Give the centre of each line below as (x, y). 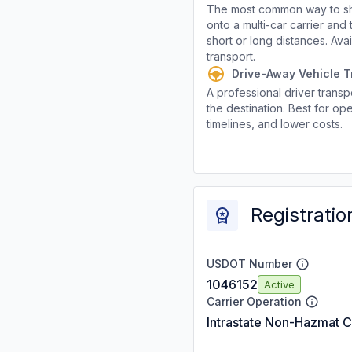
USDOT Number (249, 264)
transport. (231, 56)
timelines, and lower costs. (275, 124)
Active (279, 284)
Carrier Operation (254, 301)
